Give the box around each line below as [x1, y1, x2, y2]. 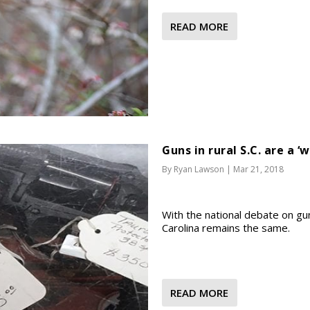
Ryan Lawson [174, 163, 224, 175]
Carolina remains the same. [162, 220, 290, 235]
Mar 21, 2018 [233, 163, 284, 175]
